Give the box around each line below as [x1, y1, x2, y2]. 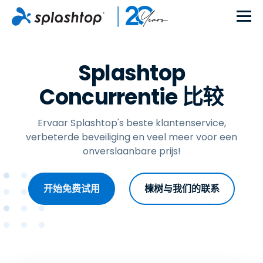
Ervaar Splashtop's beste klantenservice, [37, 116, 226, 130]
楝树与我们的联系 [144, 182, 220, 195]
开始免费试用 [43, 182, 100, 195]
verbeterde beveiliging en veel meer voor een [26, 130, 237, 144]
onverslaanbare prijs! [82, 144, 181, 158]
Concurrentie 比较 [39, 82, 224, 112]
